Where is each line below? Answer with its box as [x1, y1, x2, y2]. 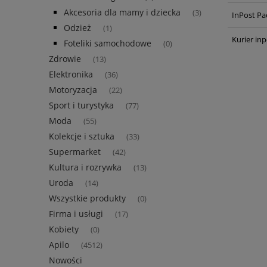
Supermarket [49, 146, 101, 158]
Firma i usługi [49, 208, 103, 220]
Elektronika [49, 69, 93, 80]
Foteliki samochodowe [64, 38, 151, 49]
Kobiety [49, 223, 79, 235]
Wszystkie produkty [49, 193, 126, 204]
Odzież [64, 22, 91, 34]
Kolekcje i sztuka [49, 131, 114, 142]
